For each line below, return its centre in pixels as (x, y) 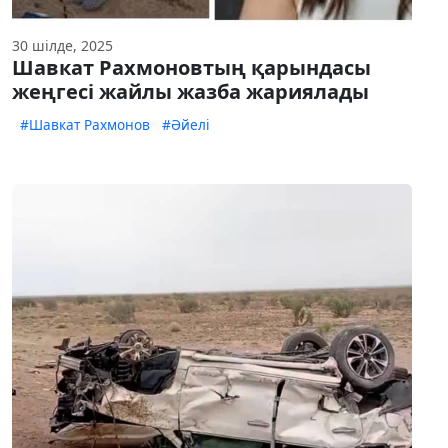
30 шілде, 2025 (62, 46)
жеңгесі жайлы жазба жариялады (190, 92)
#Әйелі (186, 125)
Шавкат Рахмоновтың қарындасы (191, 68)
